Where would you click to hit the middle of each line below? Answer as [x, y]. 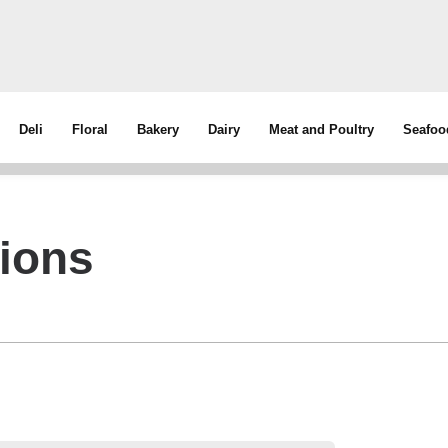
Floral [90, 129]
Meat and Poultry [322, 129]
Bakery [158, 129]
